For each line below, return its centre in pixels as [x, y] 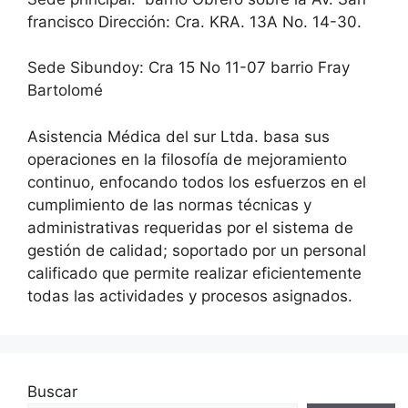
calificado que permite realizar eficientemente [194, 273]
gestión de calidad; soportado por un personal [197, 250]
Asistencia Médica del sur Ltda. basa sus [178, 136]
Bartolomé [65, 90]
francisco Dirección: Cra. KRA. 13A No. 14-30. [194, 21]
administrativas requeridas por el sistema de [190, 227]
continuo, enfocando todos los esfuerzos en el [197, 182]
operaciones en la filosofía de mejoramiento [187, 159]
